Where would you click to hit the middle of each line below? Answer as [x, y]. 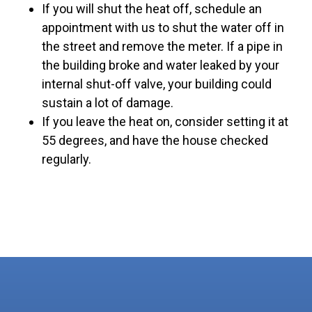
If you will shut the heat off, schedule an [152, 9]
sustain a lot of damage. [108, 103]
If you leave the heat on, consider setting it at [165, 122]
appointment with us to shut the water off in [163, 28]
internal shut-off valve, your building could [157, 84]
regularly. [67, 159]
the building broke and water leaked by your [161, 65]
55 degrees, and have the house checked [155, 141]
